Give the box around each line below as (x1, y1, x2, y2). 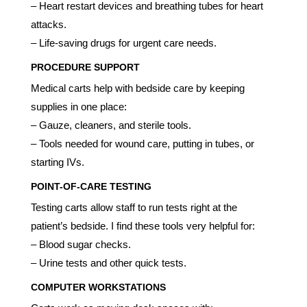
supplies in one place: (30, 101, 127, 113)
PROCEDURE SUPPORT (30, 62, 140, 73)
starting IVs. (30, 156, 84, 169)
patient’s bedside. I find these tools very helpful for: (30, 220, 255, 232)
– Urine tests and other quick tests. (30, 257, 186, 269)
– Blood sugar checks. (30, 238, 131, 251)
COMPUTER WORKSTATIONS (30, 282, 166, 293)
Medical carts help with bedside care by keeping (30, 82, 245, 95)
